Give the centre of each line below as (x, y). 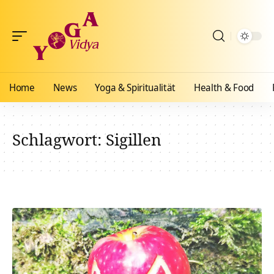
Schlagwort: (59, 139)
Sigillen (134, 139)
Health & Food (224, 87)
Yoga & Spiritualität (135, 87)
